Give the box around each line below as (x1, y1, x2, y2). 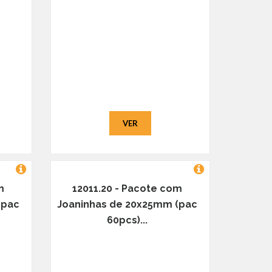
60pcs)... (107, 214, 148, 226)
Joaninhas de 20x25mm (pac (57, 199, 198, 210)
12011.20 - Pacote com (72, 183, 183, 194)
